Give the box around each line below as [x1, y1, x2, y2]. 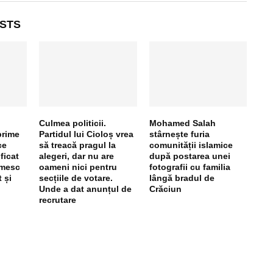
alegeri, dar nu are [39, 151, 115, 161]
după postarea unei [149, 151, 230, 161]
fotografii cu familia [149, 161, 230, 172]
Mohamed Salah [149, 118, 216, 128]
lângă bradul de [149, 172, 214, 183]
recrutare [39, 194, 77, 205]
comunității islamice [149, 140, 233, 150]
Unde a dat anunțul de [39, 183, 132, 194]
